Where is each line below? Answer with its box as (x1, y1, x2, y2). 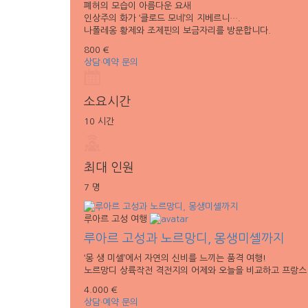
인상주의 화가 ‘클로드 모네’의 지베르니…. (84, 13, 241, 23)
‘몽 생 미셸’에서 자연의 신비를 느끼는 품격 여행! (84, 254, 266, 263)
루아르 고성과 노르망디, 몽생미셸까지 (84, 232, 285, 245)
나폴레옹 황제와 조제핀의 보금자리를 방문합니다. (84, 25, 271, 35)
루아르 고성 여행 (84, 214, 147, 223)
